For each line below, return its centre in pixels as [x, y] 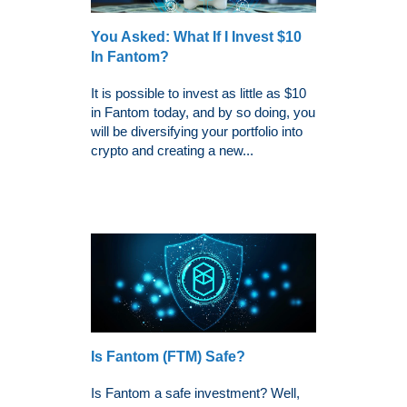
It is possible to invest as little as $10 [199, 94]
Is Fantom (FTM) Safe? [168, 357]
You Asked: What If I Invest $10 [196, 37]
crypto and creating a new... [172, 151]
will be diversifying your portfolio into [197, 132]
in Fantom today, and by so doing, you [203, 113]
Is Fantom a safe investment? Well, [195, 393]
